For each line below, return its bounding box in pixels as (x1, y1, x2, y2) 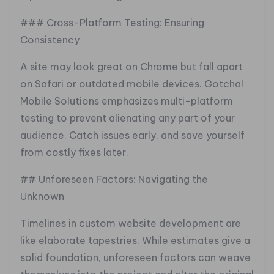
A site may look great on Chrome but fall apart (20, 61, 243, 73)
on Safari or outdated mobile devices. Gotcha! (20, 78, 243, 91)
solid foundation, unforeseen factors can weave (20, 251, 251, 264)
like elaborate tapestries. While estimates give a (20, 234, 250, 247)
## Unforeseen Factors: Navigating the (20, 173, 208, 186)
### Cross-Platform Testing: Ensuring (20, 17, 204, 29)
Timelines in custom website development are (20, 217, 241, 230)
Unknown (20, 190, 64, 203)
